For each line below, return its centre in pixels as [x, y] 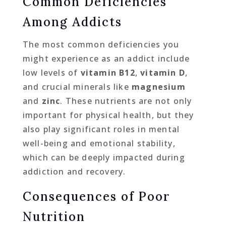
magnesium [159, 87]
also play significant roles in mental [101, 129]
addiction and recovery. [74, 171]
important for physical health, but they [108, 115]
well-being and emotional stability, [99, 143]
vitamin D [163, 72]
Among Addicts [72, 22]
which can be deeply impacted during [104, 157]
